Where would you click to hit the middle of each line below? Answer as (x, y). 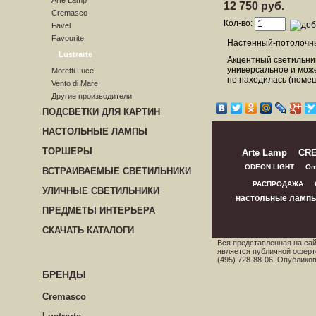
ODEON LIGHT (269, 167)
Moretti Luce (73, 71)
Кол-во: (239, 23)
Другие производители (92, 96)
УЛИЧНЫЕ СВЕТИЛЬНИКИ (101, 191)
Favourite (68, 38)
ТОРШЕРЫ (67, 151)
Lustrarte (75, 54)
